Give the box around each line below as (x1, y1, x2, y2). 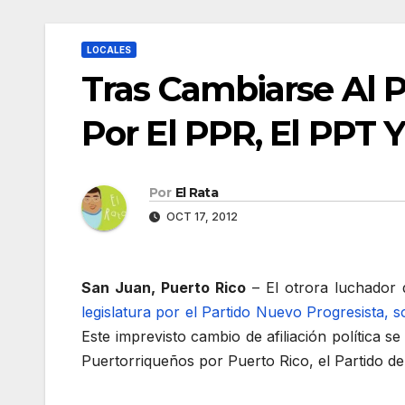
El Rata (174, 184, 219, 202)
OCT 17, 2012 (164, 210, 238, 224)
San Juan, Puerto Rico (81, 278, 247, 297)
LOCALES (87, 44, 131, 55)
